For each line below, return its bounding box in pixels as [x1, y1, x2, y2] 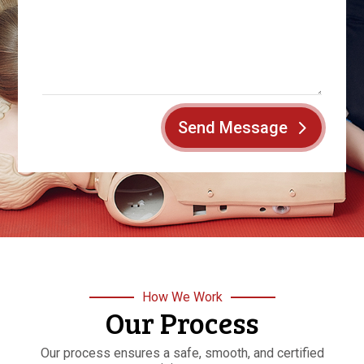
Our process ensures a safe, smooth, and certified [40, 345, 324, 362]
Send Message [177, 118, 288, 138]
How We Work [141, 289, 223, 305]
